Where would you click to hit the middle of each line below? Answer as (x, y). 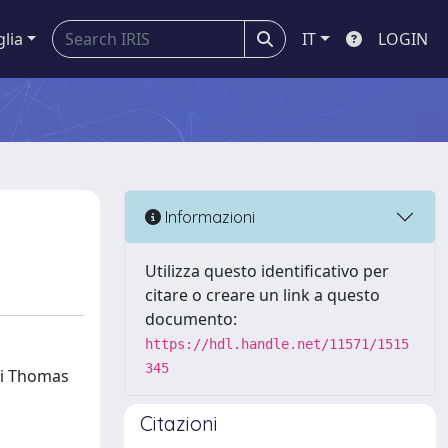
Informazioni (208, 216)
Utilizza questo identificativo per (267, 271)
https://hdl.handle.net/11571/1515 (277, 344)
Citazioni (179, 423)
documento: (191, 319)
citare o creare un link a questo (262, 295)
